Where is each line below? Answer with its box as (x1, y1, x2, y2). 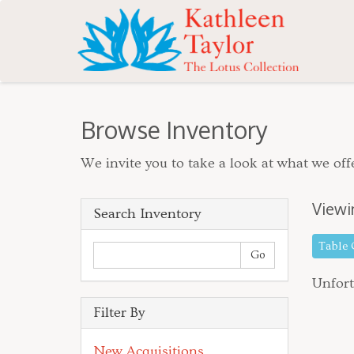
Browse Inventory (81, 115, 268, 145)
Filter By (93, 304, 145, 321)
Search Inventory (93, 205, 201, 222)
